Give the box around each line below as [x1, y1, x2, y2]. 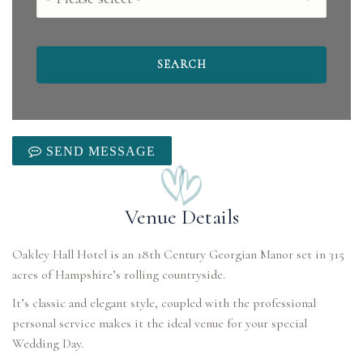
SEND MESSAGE [42, 144, 156, 157]
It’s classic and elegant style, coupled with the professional [12, 295, 316, 311]
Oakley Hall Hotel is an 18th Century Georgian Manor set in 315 [12, 246, 344, 263]
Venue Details [124, 204, 239, 229]
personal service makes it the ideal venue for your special [12, 315, 307, 331]
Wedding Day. [12, 335, 83, 352]
